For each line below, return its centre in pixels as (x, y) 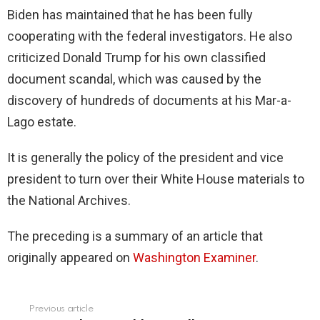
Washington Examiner (194, 258)
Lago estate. (42, 122)
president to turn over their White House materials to (156, 179)
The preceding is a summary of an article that (135, 236)
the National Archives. (69, 201)
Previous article (61, 309)
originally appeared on (70, 258)
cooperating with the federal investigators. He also (150, 36)
